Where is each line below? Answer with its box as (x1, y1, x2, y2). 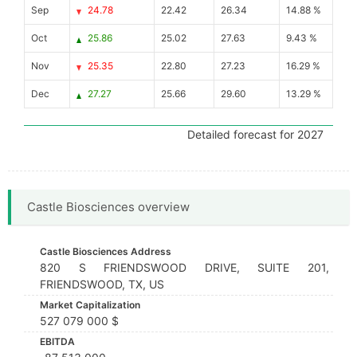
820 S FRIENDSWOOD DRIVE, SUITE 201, (40, 261, 329, 274)
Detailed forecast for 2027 (187, 127, 324, 141)
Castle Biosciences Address (40, 245, 171, 257)
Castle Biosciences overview (27, 199, 190, 214)
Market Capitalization (40, 299, 140, 311)
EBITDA (40, 335, 75, 347)
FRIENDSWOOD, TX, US (40, 277, 164, 291)
